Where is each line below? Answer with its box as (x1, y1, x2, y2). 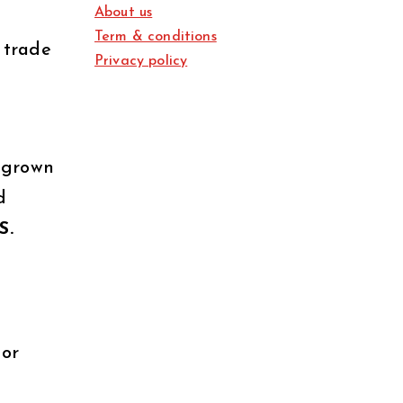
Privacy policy (94, 54, 188, 69)
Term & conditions (94, 30, 217, 45)
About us (94, 5, 153, 21)
